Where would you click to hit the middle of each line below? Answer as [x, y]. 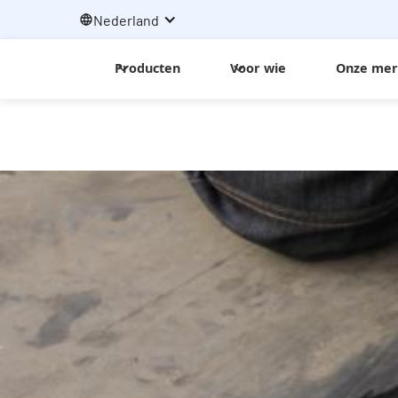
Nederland [127, 20]
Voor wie [259, 68]
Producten [148, 68]
